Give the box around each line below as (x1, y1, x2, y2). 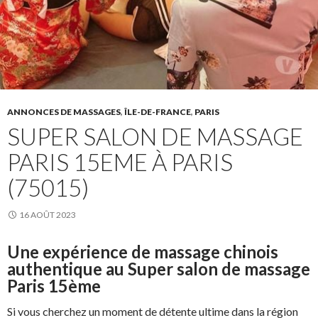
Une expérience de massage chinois (7, 241, 278, 263)
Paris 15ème (7, 275, 101, 297)
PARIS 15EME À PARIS (7, 148, 233, 177)
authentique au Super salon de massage (7, 258, 310, 280)
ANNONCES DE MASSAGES (7, 106, 121, 118)
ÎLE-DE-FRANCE (124, 106, 191, 118)
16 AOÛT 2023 (19, 209, 76, 221)
